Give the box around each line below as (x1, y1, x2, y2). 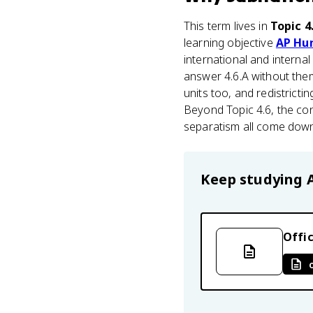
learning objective (184, 35, 276, 50)
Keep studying (201, 170, 307, 189)
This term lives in (184, 18, 270, 34)
